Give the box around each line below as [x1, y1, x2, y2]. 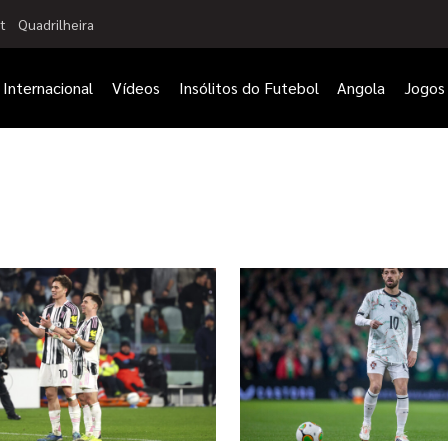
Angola [337, 77, 386, 98]
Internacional [2, 77, 93, 98]
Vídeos [111, 77, 160, 98]
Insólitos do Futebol [178, 77, 319, 98]
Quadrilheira [18, 14, 94, 33]
